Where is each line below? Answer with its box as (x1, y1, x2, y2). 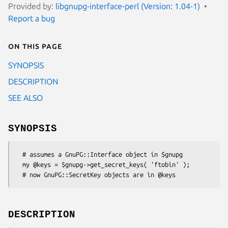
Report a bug (8, 13, 55, 23)
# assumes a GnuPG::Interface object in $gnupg (15, 150, 22, 158)
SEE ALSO (8, 93, 43, 102)
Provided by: (8, 1, 55, 11)
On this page (8, 41, 62, 50)
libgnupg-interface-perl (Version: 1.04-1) (55, 1, 200, 11)
